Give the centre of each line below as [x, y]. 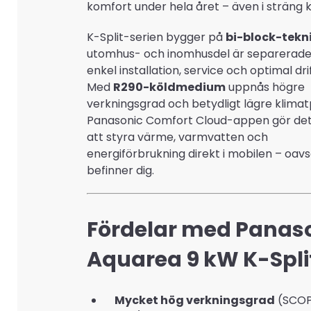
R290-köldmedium [169, 87]
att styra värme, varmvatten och [177, 137]
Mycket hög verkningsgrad [195, 300]
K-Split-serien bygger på [156, 37]
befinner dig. [120, 170]
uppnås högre [265, 87]
